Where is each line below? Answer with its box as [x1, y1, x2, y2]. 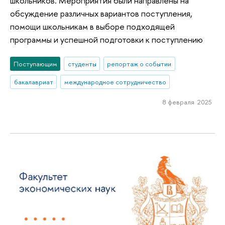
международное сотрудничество [64, 77, 166, 87]
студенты [67, 59, 96, 69]
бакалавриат [14, 77, 53, 87]
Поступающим [13, 59, 57, 69]
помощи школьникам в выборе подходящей [10, 20, 175, 32]
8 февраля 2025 [162, 97, 212, 106]
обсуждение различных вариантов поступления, [10, 7, 192, 19]
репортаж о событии [107, 59, 172, 69]
